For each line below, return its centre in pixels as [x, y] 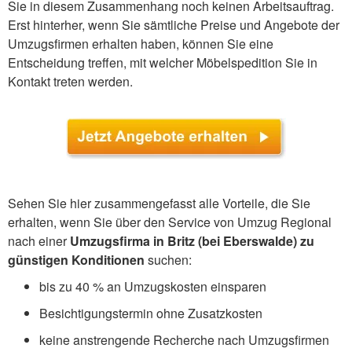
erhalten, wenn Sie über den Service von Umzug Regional [170, 222]
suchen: [168, 259]
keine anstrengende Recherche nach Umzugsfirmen [184, 339]
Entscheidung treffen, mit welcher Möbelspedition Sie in [163, 62]
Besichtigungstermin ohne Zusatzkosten [151, 313]
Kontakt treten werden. [70, 81]
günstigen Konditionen [76, 259]
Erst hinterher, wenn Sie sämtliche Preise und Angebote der [174, 24]
